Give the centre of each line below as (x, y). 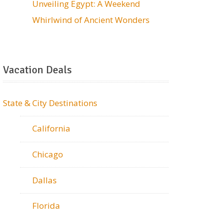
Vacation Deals (38, 69)
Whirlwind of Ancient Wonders (91, 20)
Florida (46, 206)
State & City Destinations (50, 103)
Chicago (48, 154)
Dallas (45, 180)
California (52, 129)
